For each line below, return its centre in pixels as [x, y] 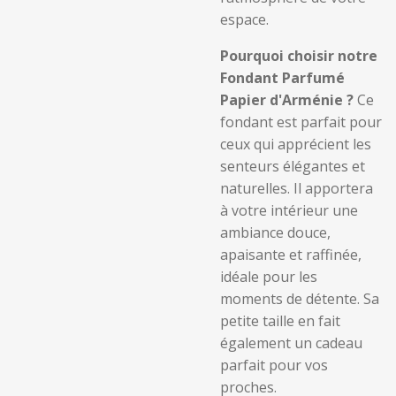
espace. [244, 19]
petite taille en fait [280, 321]
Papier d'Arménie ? [287, 100]
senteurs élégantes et [293, 166]
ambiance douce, [275, 232]
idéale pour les [269, 277]
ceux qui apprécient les [296, 144]
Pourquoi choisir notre [299, 56]
